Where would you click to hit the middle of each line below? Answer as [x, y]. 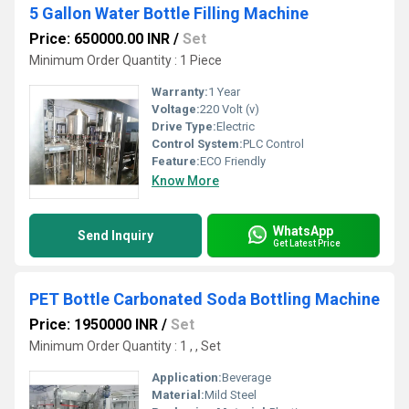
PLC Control [273, 144]
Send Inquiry [115, 236]
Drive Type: [184, 126]
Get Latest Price [307, 243]
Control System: [197, 144]
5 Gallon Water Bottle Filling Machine [169, 13]
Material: [178, 395]
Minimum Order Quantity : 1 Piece [126, 60]
